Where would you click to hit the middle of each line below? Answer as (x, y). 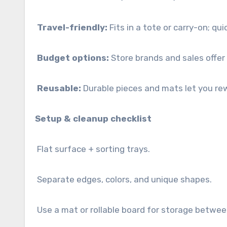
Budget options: (73, 58)
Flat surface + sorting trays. (92, 149)
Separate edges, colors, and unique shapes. (123, 179)
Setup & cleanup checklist (93, 119)
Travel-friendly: (72, 27)
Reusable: (59, 88)
